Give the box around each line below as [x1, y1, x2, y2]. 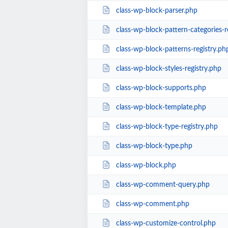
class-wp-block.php [116, 161, 176, 169]
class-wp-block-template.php [116, 103, 206, 111]
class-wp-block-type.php [116, 142, 192, 150]
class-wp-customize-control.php [116, 219, 216, 227]
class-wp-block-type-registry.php [116, 123, 218, 130]
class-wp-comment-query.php [116, 181, 210, 188]
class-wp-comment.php [116, 200, 189, 208]
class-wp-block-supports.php [116, 84, 206, 92]
